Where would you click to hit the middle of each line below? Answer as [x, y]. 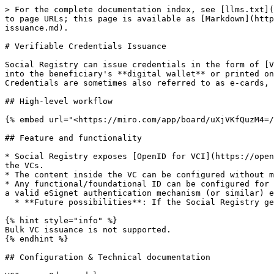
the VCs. [24, 165]
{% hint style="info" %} [61, 220]
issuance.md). [37, 28]
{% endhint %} [37, 239]
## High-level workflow [59, 101]
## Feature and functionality [73, 138]
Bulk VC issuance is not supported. [88, 230]
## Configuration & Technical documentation [108, 257]
